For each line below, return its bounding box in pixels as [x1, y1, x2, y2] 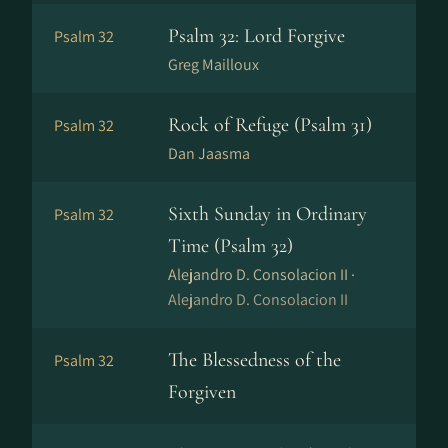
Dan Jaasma [168, 143, 250, 164]
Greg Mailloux [168, 54, 259, 75]
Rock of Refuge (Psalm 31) [168, 113, 372, 137]
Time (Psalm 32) [168, 234, 293, 258]
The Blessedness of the [168, 348, 341, 372]
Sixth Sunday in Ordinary [168, 202, 367, 226]
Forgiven [168, 380, 236, 404]
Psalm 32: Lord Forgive [168, 24, 345, 48]
